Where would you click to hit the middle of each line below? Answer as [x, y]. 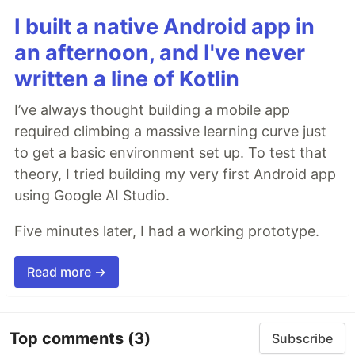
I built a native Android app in [164, 27]
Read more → [67, 272]
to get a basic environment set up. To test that [171, 153]
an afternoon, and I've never [160, 53]
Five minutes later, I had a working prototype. [167, 231]
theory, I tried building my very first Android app [175, 174]
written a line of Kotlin [127, 79]
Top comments [69, 338]
